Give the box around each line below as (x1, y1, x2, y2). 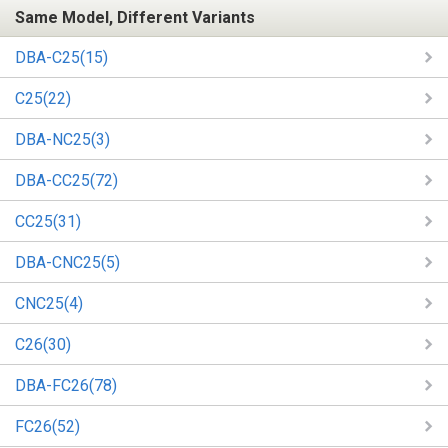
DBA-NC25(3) (15, 129, 110, 149)
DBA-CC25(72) (15, 170, 118, 190)
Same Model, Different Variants (15, 7, 255, 27)
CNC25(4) (15, 293, 83, 313)
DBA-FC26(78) (15, 375, 117, 395)
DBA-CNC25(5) (15, 252, 120, 272)
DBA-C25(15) (15, 47, 108, 67)
